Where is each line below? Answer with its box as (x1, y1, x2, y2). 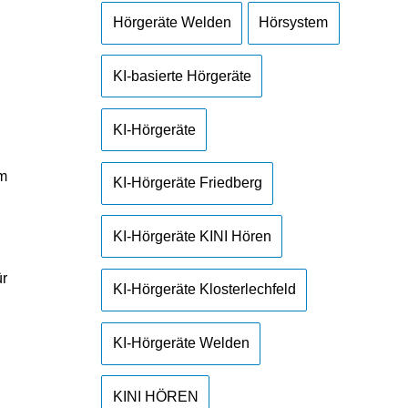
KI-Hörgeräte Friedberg (112, 175, 262, 191)
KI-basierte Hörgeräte (112, 67, 251, 84)
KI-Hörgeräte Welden (112, 335, 250, 352)
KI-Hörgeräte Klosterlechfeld (112, 281, 296, 298)
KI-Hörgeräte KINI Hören (112, 228, 271, 244)
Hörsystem (259, 15, 329, 31)
